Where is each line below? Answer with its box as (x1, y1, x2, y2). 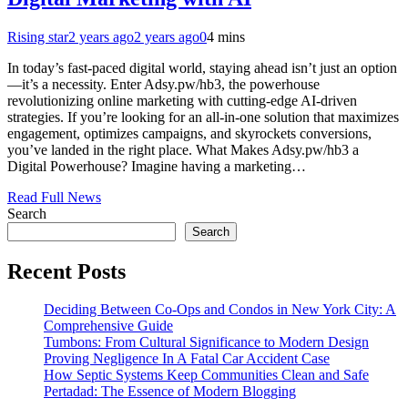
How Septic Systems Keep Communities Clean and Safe (44, 367, 369, 383)
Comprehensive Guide (44, 318, 173, 334)
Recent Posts (7, 259, 126, 283)
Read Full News (7, 189, 101, 205)
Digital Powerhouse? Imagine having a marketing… (7, 158, 306, 174)
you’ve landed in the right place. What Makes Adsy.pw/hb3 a (7, 141, 359, 158)
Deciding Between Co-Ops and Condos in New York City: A (44, 301, 396, 318)
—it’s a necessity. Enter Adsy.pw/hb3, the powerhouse (7, 76, 320, 92)
